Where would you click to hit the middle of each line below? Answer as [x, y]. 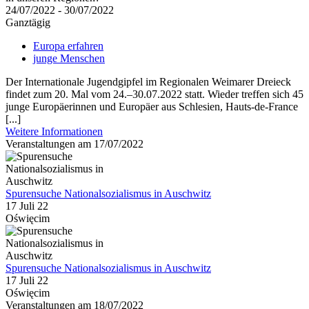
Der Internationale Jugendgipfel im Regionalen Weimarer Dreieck [148, 82]
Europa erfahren [68, 46]
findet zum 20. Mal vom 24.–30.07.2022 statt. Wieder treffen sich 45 [154, 94]
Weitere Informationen [54, 132]
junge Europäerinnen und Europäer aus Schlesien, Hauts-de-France [152, 107]
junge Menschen [69, 59]
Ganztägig [28, 23]
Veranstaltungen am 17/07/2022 [74, 144]
